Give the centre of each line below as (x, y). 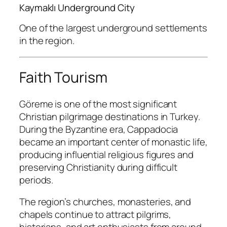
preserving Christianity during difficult (98, 167)
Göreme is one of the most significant (98, 104)
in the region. (47, 41)
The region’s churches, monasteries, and (105, 202)
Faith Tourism (63, 78)
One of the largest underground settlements (113, 28)
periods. (36, 180)
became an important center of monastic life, (113, 142)
